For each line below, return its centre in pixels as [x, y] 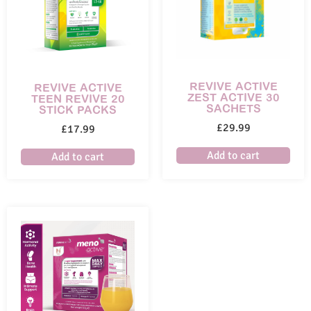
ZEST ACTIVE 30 [233, 97]
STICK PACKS [78, 109]
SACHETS [233, 108]
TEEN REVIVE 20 [78, 98]
